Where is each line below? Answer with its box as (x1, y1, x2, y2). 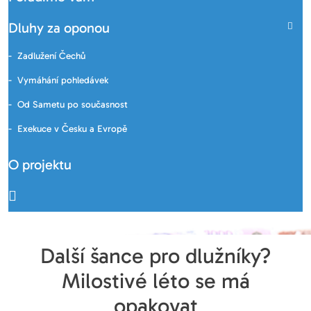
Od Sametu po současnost (17, 99, 128, 110)
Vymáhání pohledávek (17, 74, 109, 86)
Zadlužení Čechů (17, 50, 86, 62)
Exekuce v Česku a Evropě (17, 123, 128, 135)
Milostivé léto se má (61, 268, 250, 294)
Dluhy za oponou (8, 19, 110, 36)
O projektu (8, 156, 72, 173)
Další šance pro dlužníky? (40, 243, 271, 269)
